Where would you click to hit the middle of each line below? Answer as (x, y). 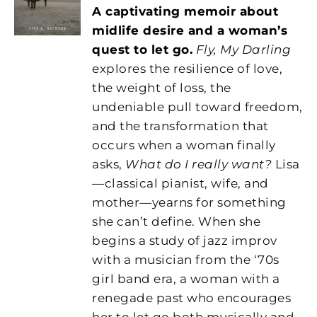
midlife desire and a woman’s (190, 30)
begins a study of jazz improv (185, 240)
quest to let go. (143, 49)
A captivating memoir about (185, 11)
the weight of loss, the (162, 87)
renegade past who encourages (192, 298)
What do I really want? (200, 164)
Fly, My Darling (243, 49)
